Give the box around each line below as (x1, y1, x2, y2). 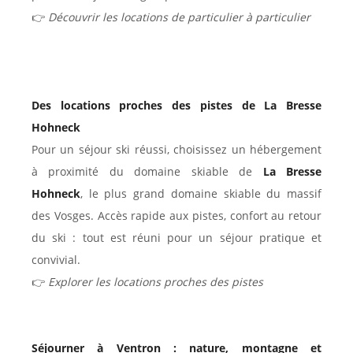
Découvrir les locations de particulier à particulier (48, 9, 310, 25)
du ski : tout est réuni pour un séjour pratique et (32, 230, 321, 246)
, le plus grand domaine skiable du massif (80, 186, 321, 202)
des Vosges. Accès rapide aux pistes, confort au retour (32, 208, 321, 224)
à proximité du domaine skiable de (32, 164, 263, 180)
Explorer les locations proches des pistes (48, 274, 263, 290)
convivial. (32, 252, 80, 268)
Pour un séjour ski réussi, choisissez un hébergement (32, 142, 321, 158)
